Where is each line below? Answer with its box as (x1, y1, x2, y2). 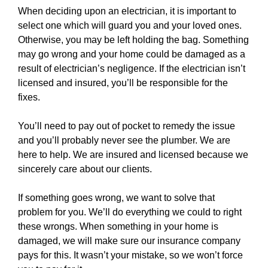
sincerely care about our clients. (18, 164, 152, 174)
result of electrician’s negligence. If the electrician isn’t (18, 63, 245, 74)
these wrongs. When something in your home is (18, 221, 218, 232)
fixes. (18, 92, 40, 102)
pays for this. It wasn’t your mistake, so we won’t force (18, 250, 243, 260)
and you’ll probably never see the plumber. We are (18, 135, 230, 145)
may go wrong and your (18, 49, 120, 59)
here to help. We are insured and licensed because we (18, 150, 248, 160)
